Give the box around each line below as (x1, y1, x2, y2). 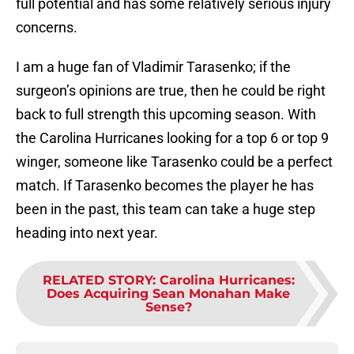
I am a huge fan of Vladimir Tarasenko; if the (16, 58, 291, 76)
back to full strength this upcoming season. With (16, 106, 316, 123)
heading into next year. (16, 224, 158, 242)
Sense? (145, 299, 192, 315)
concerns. (16, 19, 77, 36)
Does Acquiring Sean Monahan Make (47, 286, 290, 302)
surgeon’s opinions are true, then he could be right (16, 82, 326, 100)
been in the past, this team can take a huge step (16, 201, 315, 218)
